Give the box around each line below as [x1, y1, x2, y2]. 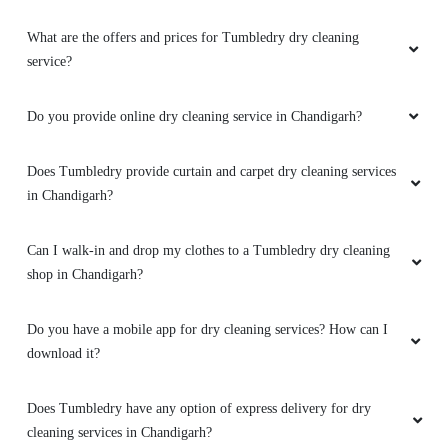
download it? [27, 346, 100, 362]
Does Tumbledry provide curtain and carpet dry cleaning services [27, 164, 396, 180]
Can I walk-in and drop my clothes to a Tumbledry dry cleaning [27, 243, 390, 259]
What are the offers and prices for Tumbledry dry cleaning [27, 30, 359, 46]
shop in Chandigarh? [27, 267, 143, 283]
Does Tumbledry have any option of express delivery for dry [27, 401, 371, 417]
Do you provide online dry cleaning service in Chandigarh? [27, 109, 362, 125]
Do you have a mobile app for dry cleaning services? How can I [27, 322, 388, 338]
